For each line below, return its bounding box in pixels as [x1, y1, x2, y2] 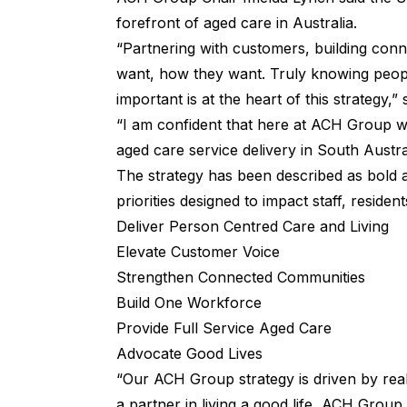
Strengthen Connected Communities [116, 268, 365, 287]
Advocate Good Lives [116, 344, 263, 363]
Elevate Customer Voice [116, 243, 280, 262]
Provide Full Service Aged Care [116, 319, 332, 338]
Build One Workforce [116, 293, 262, 313]
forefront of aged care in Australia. [116, 14, 362, 33]
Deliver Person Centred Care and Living [116, 217, 389, 236]
